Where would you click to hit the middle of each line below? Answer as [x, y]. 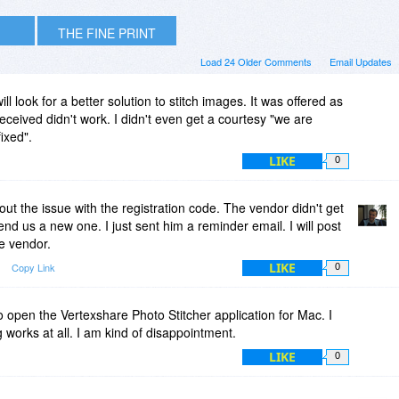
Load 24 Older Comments [256, 61]
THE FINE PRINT [107, 33]
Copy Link [33, 267]
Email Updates [361, 61]
